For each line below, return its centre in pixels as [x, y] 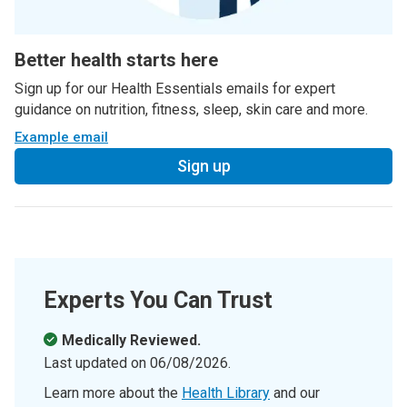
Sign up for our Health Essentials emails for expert [175, 88]
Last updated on [97, 362]
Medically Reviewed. [131, 340]
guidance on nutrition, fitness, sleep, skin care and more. [191, 109]
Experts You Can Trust [158, 300]
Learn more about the [113, 392]
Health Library [226, 392]
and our [295, 392]
